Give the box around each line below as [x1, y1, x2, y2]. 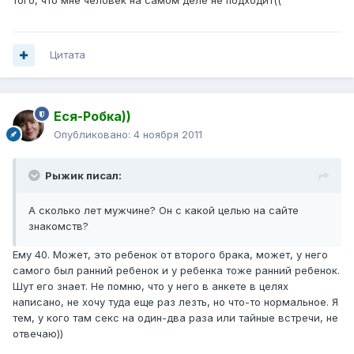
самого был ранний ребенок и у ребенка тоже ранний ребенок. [13, 264, 340, 277]
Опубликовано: [54, 128, 134, 141]
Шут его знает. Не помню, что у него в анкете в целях [13, 280, 288, 293]
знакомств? [28, 220, 88, 233]
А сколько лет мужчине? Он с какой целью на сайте [28, 204, 299, 217]
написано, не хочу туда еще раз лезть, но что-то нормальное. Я [13, 296, 338, 309]
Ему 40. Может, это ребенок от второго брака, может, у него [13, 248, 328, 262]
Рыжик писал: [45, 169, 122, 183]
